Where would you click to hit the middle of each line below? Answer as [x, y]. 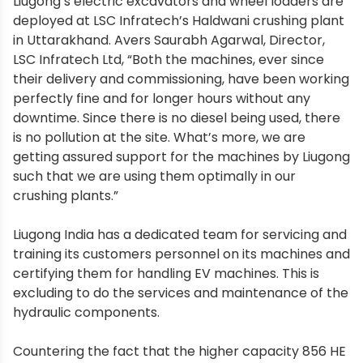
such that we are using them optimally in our [154, 176]
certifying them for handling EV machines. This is [166, 273]
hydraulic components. [86, 312]
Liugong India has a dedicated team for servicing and [180, 234]
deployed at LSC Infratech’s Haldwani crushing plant [179, 20]
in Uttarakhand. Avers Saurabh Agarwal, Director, [169, 40]
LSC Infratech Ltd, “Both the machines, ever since [169, 59]
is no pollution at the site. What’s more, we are [159, 137]
